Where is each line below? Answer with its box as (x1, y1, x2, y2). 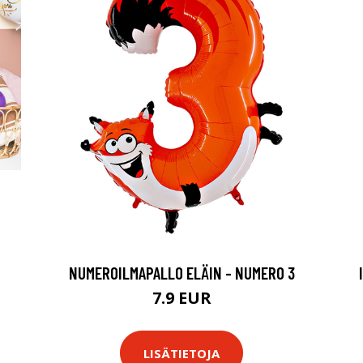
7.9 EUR (152, 287, 211, 309)
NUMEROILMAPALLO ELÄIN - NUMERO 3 (68, 263, 295, 283)
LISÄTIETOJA (143, 344, 220, 361)
